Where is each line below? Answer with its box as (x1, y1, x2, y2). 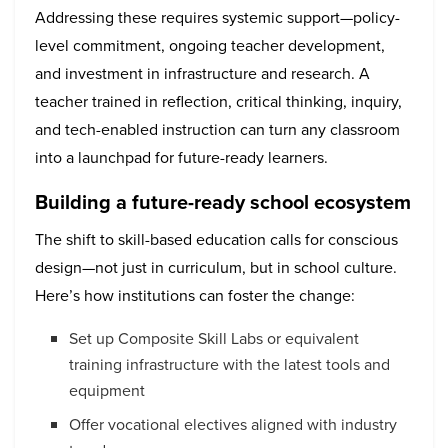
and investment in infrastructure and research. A (35, 62, 370, 86)
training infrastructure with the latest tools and (69, 353, 391, 377)
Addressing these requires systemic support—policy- (35, 6, 400, 30)
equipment (69, 379, 146, 403)
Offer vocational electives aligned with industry (69, 413, 398, 437)
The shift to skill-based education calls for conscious (35, 228, 398, 252)
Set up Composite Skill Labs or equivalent (69, 327, 360, 351)
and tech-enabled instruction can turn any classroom (35, 118, 400, 142)
